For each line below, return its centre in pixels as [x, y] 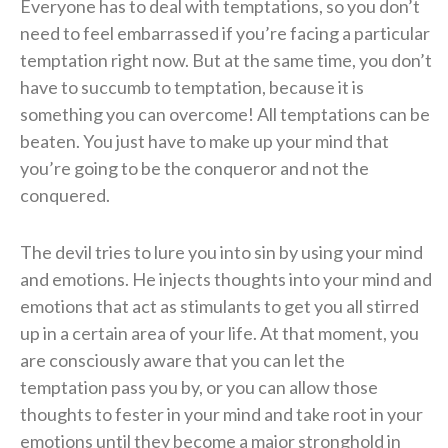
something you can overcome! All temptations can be [225, 113]
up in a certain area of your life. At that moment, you [219, 332]
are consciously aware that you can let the [182, 359]
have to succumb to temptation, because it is [192, 86]
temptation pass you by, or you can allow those [199, 386]
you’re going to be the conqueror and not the [194, 167]
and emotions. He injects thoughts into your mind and [226, 278]
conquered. [65, 194]
